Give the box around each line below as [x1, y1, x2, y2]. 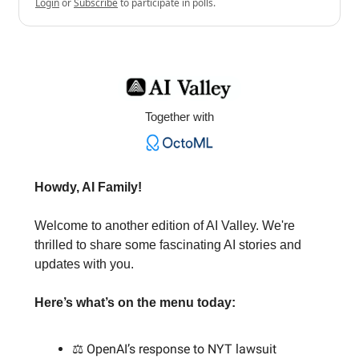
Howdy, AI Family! [34, 179, 142, 194]
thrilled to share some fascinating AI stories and [34, 237, 301, 252]
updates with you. [34, 256, 134, 271]
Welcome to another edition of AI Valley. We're [34, 218, 295, 232]
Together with [145, 110, 214, 124]
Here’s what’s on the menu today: [34, 295, 236, 309]
